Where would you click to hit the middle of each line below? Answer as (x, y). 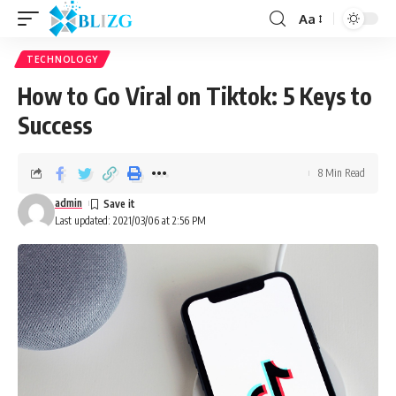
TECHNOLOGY (62, 59)
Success (55, 125)
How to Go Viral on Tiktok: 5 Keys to (195, 96)
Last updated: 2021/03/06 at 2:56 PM (130, 221)
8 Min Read (342, 173)
